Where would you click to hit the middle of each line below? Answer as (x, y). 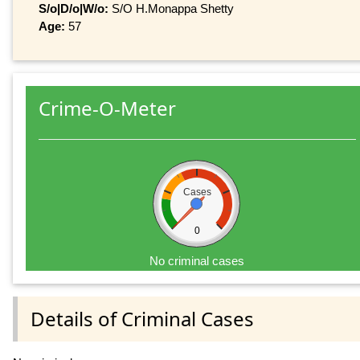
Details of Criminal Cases (142, 318)
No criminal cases (197, 261)
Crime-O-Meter (107, 108)
